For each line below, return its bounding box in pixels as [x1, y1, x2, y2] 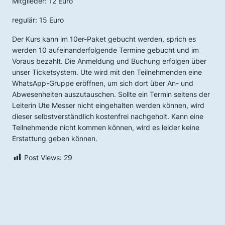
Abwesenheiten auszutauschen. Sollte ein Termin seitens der [12, 90, 210, 98]
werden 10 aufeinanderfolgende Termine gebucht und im [12, 46, 199, 54]
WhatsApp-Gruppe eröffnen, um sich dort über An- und [12, 79, 193, 87]
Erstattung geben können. [12, 134, 97, 143]
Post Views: [24, 153, 62, 162]
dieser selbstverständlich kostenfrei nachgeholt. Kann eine [12, 112, 203, 121]
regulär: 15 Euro [12, 16, 64, 24]
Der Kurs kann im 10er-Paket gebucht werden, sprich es [12, 35, 196, 43]
